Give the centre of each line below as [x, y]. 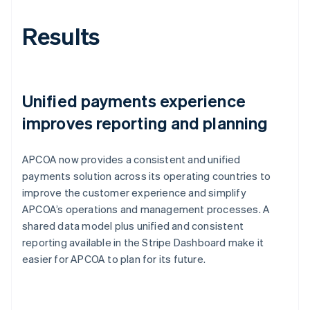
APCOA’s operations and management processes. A [146, 209]
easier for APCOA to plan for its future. [114, 258]
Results [61, 35]
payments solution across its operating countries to [147, 175]
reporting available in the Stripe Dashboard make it [143, 242]
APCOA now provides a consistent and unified [131, 159]
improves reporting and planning [145, 122]
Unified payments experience [134, 100]
